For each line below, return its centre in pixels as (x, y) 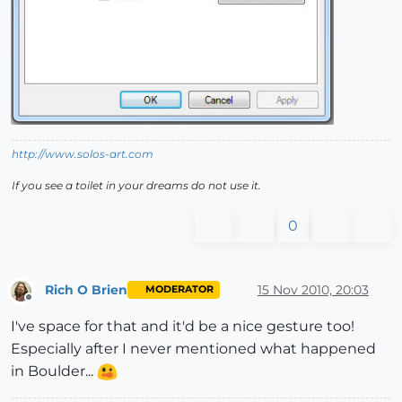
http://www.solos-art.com (83, 154)
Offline (45, 304)
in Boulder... (54, 371)
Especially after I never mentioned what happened (193, 348)
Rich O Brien (86, 289)
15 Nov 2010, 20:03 (313, 289)
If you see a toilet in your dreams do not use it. (136, 186)
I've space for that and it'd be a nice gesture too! (183, 326)
